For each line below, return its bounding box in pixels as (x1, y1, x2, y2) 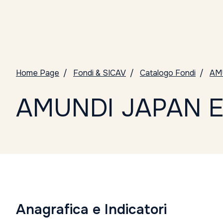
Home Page (16, 68, 59, 78)
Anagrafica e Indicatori (16, 201, 167, 219)
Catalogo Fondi (140, 68, 196, 78)
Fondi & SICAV (73, 68, 126, 78)
